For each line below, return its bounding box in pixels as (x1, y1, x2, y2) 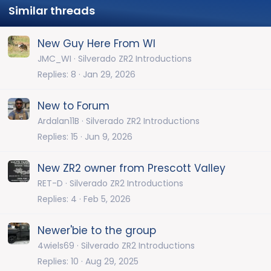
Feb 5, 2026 (83, 192, 131, 205)
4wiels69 (38, 240, 74, 252)
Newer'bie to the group (38, 223, 156, 238)
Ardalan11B (38, 115, 79, 128)
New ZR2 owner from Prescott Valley (38, 161, 226, 176)
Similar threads (8, 3, 95, 19)
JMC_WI (38, 53, 71, 65)
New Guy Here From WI (38, 36, 155, 51)
